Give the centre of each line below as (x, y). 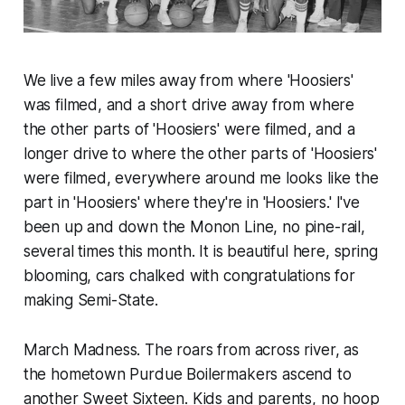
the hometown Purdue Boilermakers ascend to (187, 374)
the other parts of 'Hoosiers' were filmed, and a (189, 129)
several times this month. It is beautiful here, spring (200, 251)
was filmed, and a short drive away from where (189, 104)
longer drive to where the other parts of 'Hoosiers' (200, 153)
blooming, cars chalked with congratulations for (189, 275)
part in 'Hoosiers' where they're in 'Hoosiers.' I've (191, 202)
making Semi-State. (90, 300)
